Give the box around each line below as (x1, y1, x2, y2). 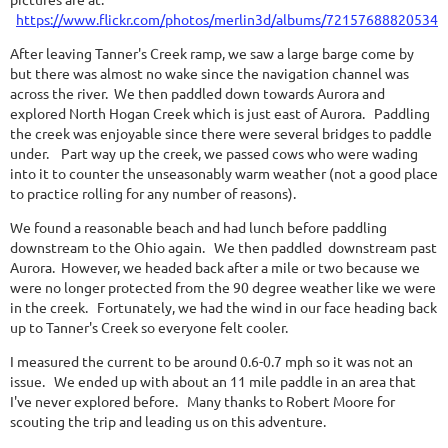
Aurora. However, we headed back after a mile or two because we (10, 258, 420, 276)
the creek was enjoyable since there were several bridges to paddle (10, 124, 432, 142)
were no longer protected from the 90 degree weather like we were (10, 278, 436, 296)
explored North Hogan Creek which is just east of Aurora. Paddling (10, 104, 430, 122)
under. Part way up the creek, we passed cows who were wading (10, 144, 418, 162)
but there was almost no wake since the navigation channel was (10, 64, 409, 82)
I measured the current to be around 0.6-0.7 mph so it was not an (10, 352, 413, 370)
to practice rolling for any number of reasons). (10, 184, 311, 202)
